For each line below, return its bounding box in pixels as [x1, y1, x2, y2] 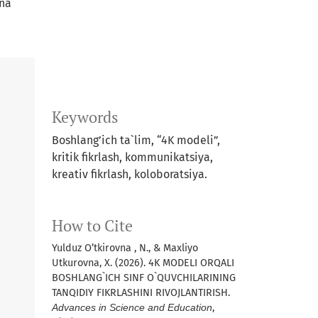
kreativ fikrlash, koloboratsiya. [52, 168, 207, 182]
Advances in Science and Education [52, 302, 212, 314]
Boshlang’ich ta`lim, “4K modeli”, [52, 133, 220, 148]
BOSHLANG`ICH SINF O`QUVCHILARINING [52, 272, 236, 285]
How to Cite [52, 216, 133, 236]
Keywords [52, 107, 119, 128]
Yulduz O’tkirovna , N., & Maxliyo [52, 242, 198, 255]
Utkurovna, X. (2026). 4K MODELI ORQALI [52, 257, 234, 270]
